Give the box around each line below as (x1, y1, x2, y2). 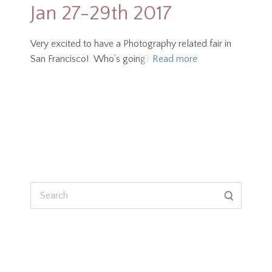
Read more (152, 53, 197, 65)
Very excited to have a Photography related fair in (30, 38, 231, 50)
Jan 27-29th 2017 (30, 2, 172, 25)
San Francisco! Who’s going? (30, 53, 149, 65)
